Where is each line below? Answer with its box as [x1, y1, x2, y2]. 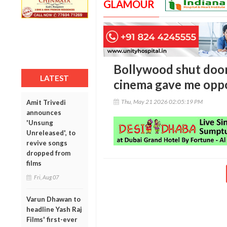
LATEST [40, 73, 69, 83]
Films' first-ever [26, 215, 78, 223]
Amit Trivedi [26, 98, 66, 106]
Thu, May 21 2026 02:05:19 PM [121, 98, 203, 106]
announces [26, 108, 61, 117]
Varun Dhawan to [26, 195, 81, 203]
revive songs [26, 138, 67, 147]
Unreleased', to [26, 128, 75, 137]
